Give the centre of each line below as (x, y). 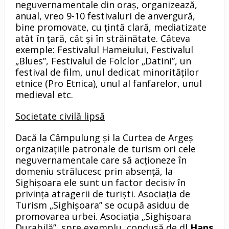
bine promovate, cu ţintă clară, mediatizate (111, 27)
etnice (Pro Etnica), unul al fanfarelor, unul (108, 84)
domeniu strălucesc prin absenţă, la (94, 171)
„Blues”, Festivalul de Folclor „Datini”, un (103, 61)
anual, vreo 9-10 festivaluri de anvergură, (105, 16)
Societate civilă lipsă (60, 116)
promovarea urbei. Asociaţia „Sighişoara (103, 216)
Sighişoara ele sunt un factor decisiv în (100, 183)
